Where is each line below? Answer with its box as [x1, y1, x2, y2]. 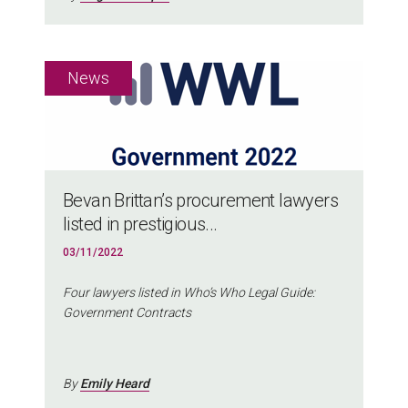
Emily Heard [80, 376, 149, 392]
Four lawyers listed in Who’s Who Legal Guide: [63, 285, 315, 301]
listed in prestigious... [63, 212, 218, 235]
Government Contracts [63, 305, 191, 321]
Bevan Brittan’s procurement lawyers [63, 189, 338, 211]
